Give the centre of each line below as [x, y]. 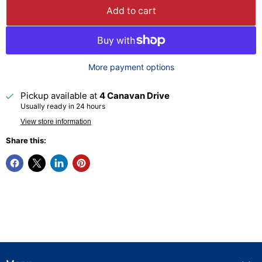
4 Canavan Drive [135, 95]
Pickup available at [60, 95]
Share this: [26, 140]
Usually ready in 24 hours [63, 106]
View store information [56, 121]
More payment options [131, 67]
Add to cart [131, 11]
